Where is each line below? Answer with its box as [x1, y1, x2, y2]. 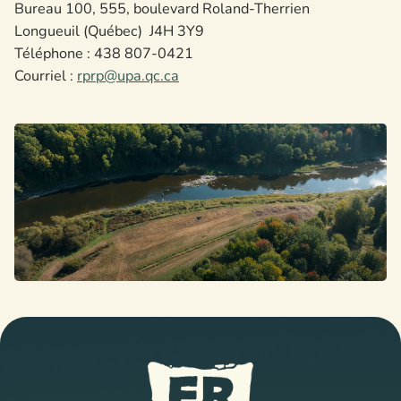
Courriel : [14, 65, 77, 86]
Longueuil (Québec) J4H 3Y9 [14, 21, 204, 41]
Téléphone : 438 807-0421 [14, 43, 193, 64]
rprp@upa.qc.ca [77, 65, 179, 86]
